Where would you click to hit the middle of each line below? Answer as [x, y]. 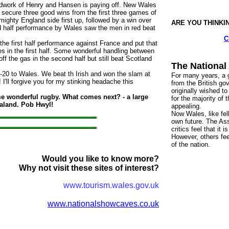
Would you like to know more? [100, 159]
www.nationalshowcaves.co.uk [103, 204]
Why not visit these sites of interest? [89, 168]
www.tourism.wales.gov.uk [111, 185]
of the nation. [191, 144]
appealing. [186, 106]
